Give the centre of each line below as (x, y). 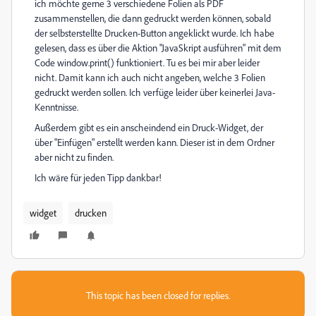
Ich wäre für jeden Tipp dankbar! (98, 177)
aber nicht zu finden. (74, 157)
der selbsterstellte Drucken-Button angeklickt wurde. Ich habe (154, 33)
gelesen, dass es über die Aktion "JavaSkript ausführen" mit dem (158, 48)
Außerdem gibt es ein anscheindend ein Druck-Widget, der (149, 127)
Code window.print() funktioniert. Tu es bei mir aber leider (147, 62)
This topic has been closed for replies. (158, 295)
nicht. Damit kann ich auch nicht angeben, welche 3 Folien (150, 77)
